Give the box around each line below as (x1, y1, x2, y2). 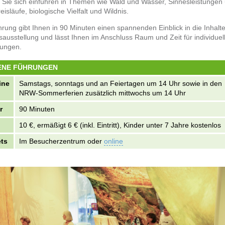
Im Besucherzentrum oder (19, 137, 104, 145)
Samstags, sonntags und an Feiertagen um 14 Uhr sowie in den (19, 79, 222, 87)
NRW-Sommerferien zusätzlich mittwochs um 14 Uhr (19, 89, 186, 97)
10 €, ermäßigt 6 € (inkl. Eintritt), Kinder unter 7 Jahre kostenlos (19, 121, 221, 129)
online (104, 137, 123, 145)
